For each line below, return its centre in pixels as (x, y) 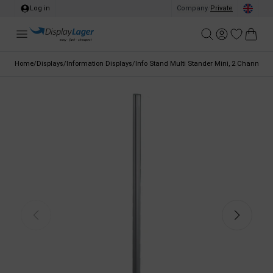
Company (192, 8)
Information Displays (99, 64)
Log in (40, 8)
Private (222, 8)
